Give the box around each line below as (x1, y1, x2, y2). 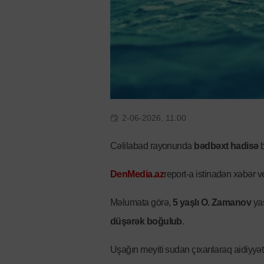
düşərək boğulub (110, 216, 182, 226)
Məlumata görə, (110, 197, 173, 207)
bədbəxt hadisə (194, 140, 259, 151)
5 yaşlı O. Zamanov (172, 197, 252, 207)
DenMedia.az (110, 169, 164, 179)
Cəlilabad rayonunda (110, 140, 194, 151)
